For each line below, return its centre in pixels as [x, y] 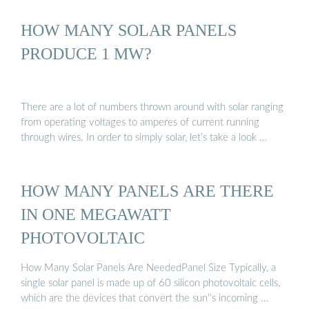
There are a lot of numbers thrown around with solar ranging [152, 107]
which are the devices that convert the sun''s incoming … [144, 298]
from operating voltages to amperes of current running [140, 122]
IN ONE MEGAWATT [96, 215]
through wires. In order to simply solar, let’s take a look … [144, 137]
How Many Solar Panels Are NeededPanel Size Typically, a [148, 268]
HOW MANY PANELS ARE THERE [147, 191]
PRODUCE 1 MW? [86, 54]
